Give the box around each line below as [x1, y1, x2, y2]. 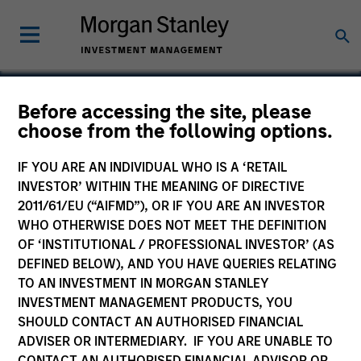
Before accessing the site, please [18, 100, 312, 123]
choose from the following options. [18, 119, 334, 143]
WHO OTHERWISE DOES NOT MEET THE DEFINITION [18, 218, 327, 233]
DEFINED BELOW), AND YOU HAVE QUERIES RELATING [18, 256, 338, 272]
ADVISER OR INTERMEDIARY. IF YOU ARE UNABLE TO [18, 334, 334, 349]
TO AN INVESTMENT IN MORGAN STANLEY [18, 276, 270, 291]
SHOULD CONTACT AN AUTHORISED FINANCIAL [18, 314, 304, 330]
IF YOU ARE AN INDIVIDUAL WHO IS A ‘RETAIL [18, 160, 288, 175]
